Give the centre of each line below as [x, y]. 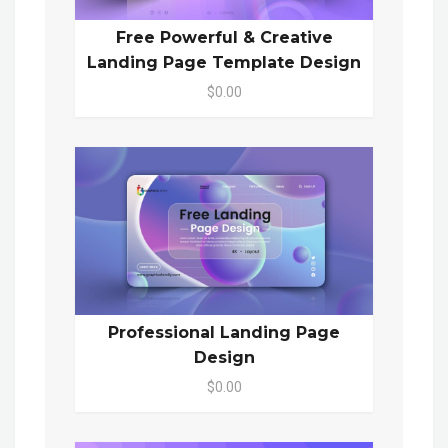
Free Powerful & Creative [224, 37]
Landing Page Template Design [224, 62]
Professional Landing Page [224, 332]
